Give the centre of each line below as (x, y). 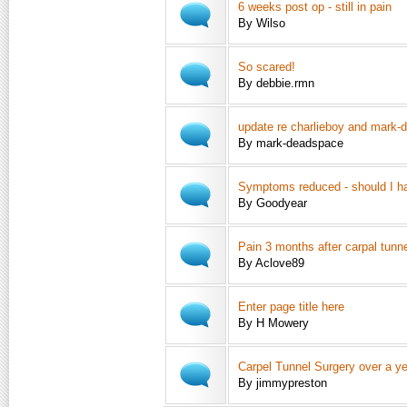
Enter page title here (291, 307)
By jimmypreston (283, 383)
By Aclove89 (271, 263)
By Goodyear (273, 203)
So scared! (267, 67)
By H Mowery (273, 323)
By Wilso (262, 23)
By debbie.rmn (276, 83)
